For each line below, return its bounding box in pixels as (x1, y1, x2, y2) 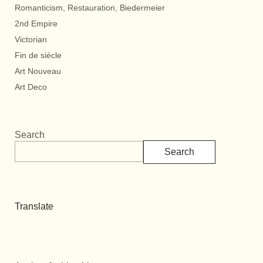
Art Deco (15, 82, 47, 92)
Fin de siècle (15, 50, 62, 60)
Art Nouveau (15, 66, 61, 76)
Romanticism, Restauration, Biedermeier (15, 2, 165, 12)
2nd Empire (15, 18, 58, 28)
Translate (15, 201, 53, 211)
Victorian (15, 34, 47, 44)
